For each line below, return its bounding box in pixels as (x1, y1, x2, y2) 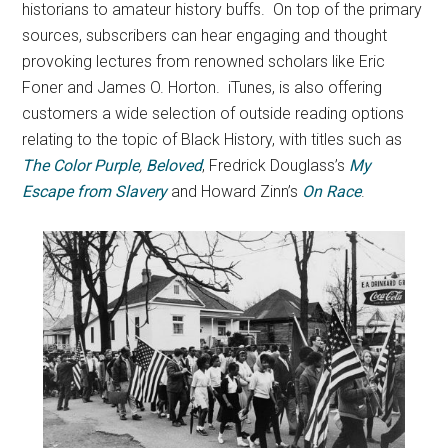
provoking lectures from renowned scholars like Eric (22, 51, 386, 71)
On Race (302, 181, 362, 201)
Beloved (146, 155, 203, 175)
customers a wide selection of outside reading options (22, 103, 405, 123)
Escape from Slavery (22, 181, 172, 201)
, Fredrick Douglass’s (202, 155, 350, 175)
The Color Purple (22, 155, 140, 175)
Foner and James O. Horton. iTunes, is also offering (22, 77, 383, 97)
